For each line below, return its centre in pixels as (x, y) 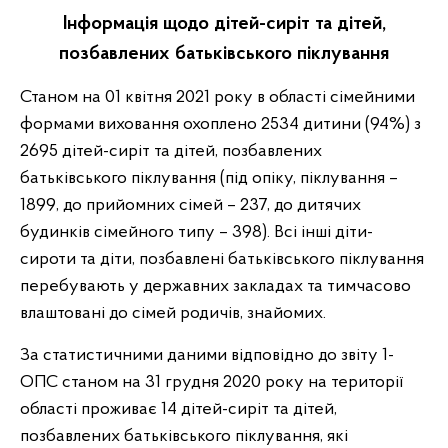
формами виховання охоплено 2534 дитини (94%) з (220, 124)
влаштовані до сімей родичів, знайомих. (173, 313)
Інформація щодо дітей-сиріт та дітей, (224, 24)
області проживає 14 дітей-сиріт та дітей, (178, 409)
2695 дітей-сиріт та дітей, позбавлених (171, 151)
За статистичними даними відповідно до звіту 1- (207, 355)
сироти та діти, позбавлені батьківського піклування (222, 259)
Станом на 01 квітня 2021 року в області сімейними (217, 97)
